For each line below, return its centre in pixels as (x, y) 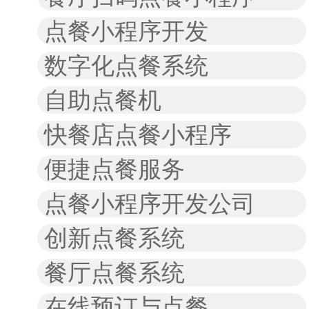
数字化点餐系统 (126, 66)
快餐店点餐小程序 (138, 134)
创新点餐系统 (114, 238)
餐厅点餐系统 (114, 272)
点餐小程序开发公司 (150, 203)
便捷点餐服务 (114, 169)
